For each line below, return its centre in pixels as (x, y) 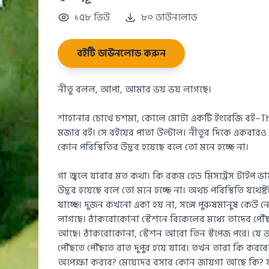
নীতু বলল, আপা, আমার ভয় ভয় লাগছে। (134, 89)
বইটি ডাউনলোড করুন (121, 53)
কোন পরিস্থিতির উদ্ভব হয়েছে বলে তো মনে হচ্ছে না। (153, 147)
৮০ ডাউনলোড (169, 17)
